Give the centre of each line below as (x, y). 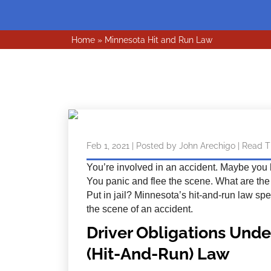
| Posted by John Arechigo (183, 146)
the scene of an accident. (141, 209)
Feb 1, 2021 (108, 146)
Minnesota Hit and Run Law (159, 40)
